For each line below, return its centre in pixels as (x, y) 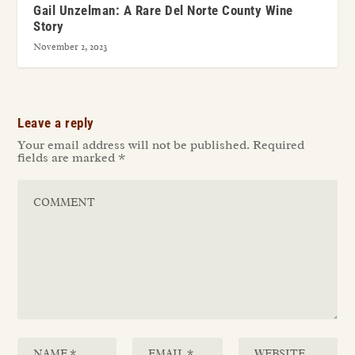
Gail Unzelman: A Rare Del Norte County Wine (163, 10)
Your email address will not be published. (134, 145)
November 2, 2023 (71, 46)
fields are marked (68, 157)
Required (279, 145)
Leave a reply (56, 122)
